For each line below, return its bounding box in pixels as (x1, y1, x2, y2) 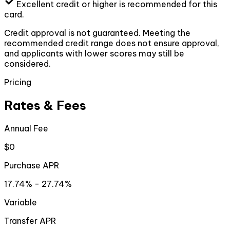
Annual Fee (4, 123, 48, 134)
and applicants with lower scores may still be (4, 48, 184, 59)
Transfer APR (4, 216, 56, 226)
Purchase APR (4, 160, 59, 171)
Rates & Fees (4, 98, 86, 113)
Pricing (4, 77, 31, 88)
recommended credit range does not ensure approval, (4, 38, 219, 49)
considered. (4, 59, 51, 69)
